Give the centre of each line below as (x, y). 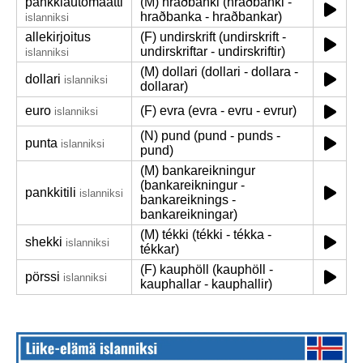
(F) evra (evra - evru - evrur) (218, 111)
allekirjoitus (58, 37)
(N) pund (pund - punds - (210, 136)
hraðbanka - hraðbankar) (211, 17)
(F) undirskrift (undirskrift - (213, 37)
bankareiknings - (188, 200)
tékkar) (160, 249)
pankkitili (51, 192)
